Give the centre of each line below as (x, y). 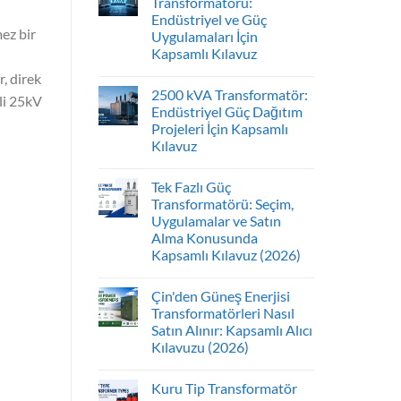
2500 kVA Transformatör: (229, 95)
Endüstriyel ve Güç (209, 20)
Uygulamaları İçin (204, 37)
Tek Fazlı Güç (191, 187)
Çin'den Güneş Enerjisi (220, 296)
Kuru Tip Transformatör (224, 388)
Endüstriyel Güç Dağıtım (226, 112)
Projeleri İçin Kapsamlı (219, 129)
